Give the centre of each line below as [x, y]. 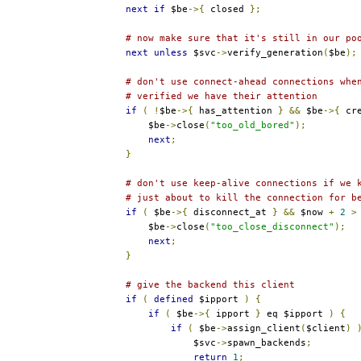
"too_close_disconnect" [272, 226]
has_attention [236, 110]
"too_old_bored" [253, 125]
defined [174, 299]
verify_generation [275, 52]
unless [171, 52]
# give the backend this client [210, 284]
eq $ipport [295, 313]
